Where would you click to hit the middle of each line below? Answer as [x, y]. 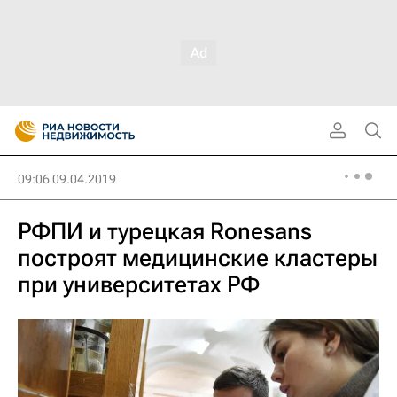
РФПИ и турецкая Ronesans [165, 231]
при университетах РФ [139, 284]
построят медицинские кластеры [198, 258]
